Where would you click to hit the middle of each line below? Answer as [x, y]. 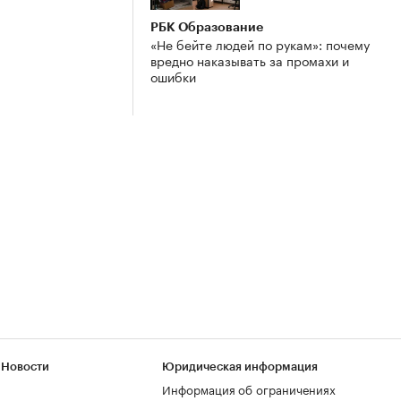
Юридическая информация [240, 367]
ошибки [173, 77]
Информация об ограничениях [249, 388]
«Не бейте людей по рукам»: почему [260, 44]
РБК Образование [207, 27]
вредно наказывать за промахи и [250, 60]
